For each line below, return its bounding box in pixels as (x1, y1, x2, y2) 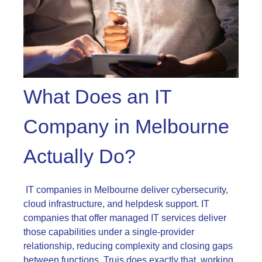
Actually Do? (23, 144, 136, 167)
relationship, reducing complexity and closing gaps (23, 240, 233, 251)
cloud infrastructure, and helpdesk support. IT (23, 198, 209, 209)
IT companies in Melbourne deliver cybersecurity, (26, 184, 228, 195)
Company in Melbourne (23, 115, 229, 137)
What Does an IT (23, 85, 171, 108)
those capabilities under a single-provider (23, 226, 194, 237)
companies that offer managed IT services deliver (23, 212, 226, 223)
